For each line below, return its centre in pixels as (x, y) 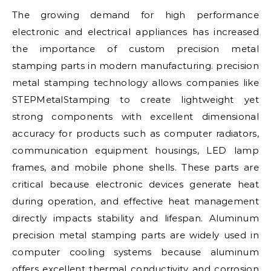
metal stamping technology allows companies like (135, 83)
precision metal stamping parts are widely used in (135, 235)
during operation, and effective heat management (135, 201)
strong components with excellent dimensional (135, 116)
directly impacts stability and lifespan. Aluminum (135, 218)
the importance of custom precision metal (135, 49)
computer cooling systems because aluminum (135, 252)
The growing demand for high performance (135, 15)
